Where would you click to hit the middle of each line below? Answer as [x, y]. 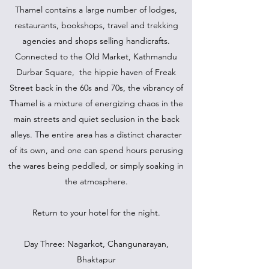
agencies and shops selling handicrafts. [96, 41]
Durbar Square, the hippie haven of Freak [96, 72]
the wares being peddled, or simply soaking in [96, 166]
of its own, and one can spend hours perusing [96, 150]
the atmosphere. [96, 181]
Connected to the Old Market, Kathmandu [96, 56]
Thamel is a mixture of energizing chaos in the [96, 103]
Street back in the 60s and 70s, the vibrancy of [96, 88]
